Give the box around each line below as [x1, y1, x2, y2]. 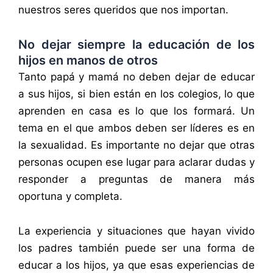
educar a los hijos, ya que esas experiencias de [18, 259, 255, 272]
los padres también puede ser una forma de [18, 242, 255, 255]
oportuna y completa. [18, 190, 122, 202]
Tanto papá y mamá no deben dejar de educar [18, 70, 255, 83]
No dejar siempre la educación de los [18, 37, 255, 52]
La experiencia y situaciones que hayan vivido [18, 225, 255, 238]
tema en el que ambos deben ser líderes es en [18, 121, 255, 134]
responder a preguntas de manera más [18, 172, 255, 185]
